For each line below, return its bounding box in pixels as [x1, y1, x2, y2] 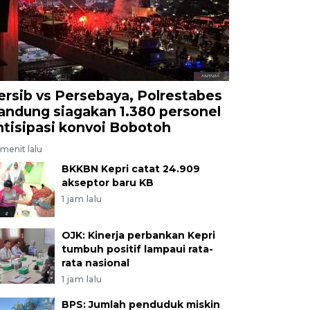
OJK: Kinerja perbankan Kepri [61, 228, 215, 241]
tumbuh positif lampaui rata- [61, 242, 213, 255]
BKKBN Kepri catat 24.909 [61, 162, 200, 175]
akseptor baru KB [61, 176, 154, 189]
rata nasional [61, 256, 129, 269]
